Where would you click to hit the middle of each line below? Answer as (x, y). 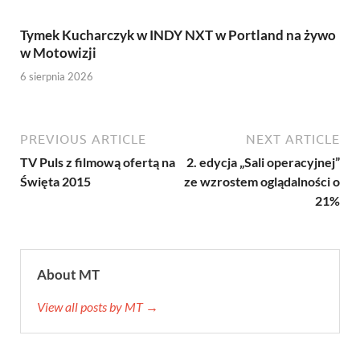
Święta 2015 (55, 181)
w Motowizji (58, 53)
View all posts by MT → (98, 306)
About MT (68, 274)
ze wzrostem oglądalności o (262, 181)
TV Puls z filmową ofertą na (98, 162)
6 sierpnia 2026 (57, 76)
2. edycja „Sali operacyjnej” (263, 162)
